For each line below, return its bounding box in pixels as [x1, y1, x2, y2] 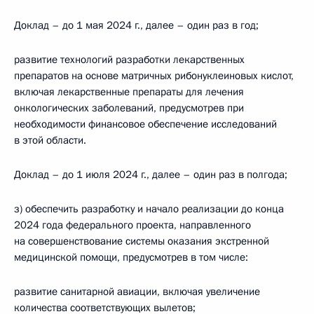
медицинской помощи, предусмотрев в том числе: [14, 250, 248, 264]
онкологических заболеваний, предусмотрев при [14, 101, 244, 115]
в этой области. [14, 133, 86, 147]
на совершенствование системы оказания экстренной [14, 234, 269, 248]
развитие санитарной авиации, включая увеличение [14, 285, 260, 299]
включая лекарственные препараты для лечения [14, 85, 244, 99]
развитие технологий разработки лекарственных [14, 53, 245, 67]
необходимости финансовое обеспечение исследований [14, 117, 277, 131]
